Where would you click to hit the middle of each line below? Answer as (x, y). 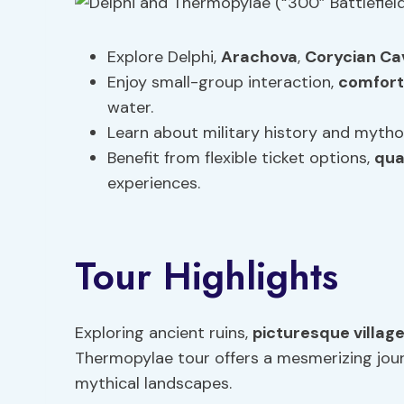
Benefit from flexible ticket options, (241, 158)
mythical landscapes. (153, 383)
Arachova (259, 57)
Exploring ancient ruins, (164, 333)
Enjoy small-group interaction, (223, 82)
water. (130, 107)
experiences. (154, 183)
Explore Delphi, (164, 57)
